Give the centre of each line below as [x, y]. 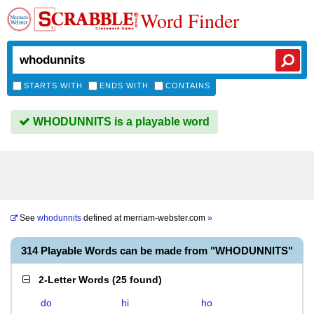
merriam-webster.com [165, 218]
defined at [102, 218]
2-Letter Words [74, 280]
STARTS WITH [53, 86]
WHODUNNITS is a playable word [120, 122]
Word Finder [190, 20]
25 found [137, 280]
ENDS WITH [124, 86]
